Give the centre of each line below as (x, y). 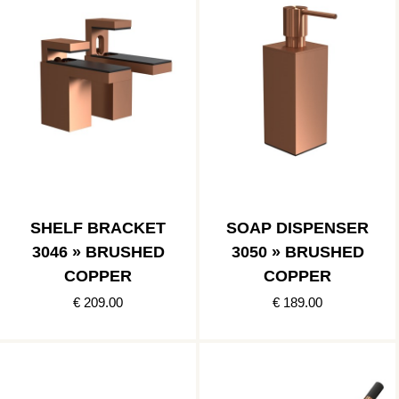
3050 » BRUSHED (297, 252)
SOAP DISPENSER (297, 228)
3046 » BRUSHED (98, 252)
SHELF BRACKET (98, 228)
